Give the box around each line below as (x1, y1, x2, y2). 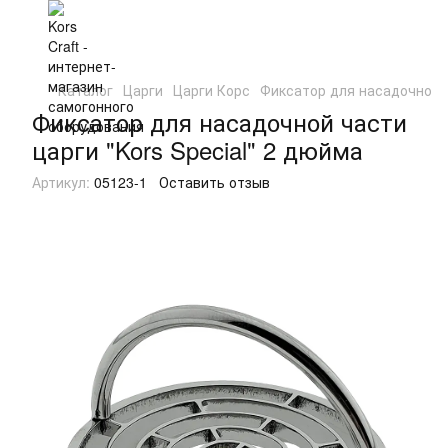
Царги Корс (173, 80, 250, 100)
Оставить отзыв (159, 172, 270, 192)
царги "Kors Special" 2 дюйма (32, 132, 363, 167)
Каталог (58, 80, 113, 100)
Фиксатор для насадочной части (32, 104, 407, 139)
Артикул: (32, 172, 90, 192)
